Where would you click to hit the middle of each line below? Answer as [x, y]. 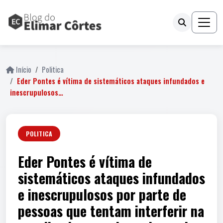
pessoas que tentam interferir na [111, 211]
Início [24, 69]
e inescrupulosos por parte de [102, 194]
